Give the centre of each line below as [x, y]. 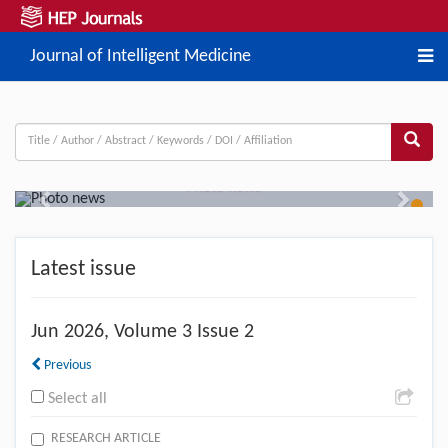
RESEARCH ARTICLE [106, 438]
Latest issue [83, 269]
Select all [77, 398]
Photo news [224, 185]
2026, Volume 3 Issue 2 [156, 331]
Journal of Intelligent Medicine [140, 56]
